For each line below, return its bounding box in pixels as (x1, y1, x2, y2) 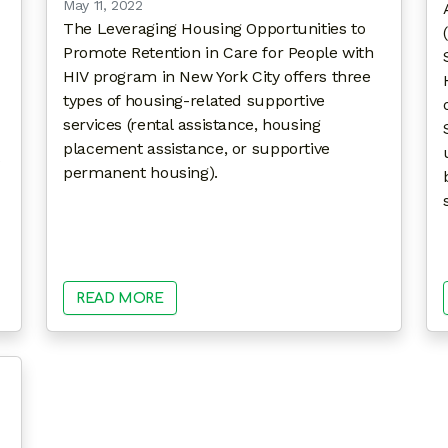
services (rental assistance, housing (63, 115, 321, 134)
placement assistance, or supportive (63, 139, 330, 158)
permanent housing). (63, 163, 218, 182)
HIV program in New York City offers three (63, 67, 371, 86)
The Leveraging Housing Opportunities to (63, 19, 366, 38)
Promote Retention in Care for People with (63, 43, 374, 62)
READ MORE (76, 291, 164, 307)
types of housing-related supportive (63, 91, 325, 110)
